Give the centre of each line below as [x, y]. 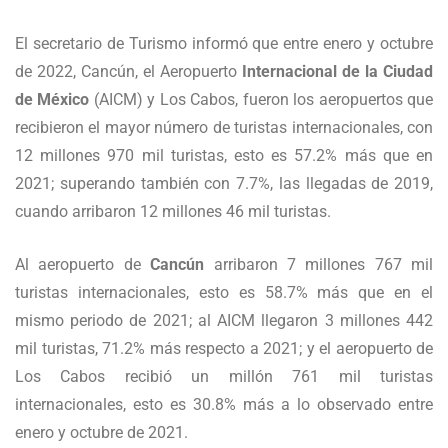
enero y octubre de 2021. [101, 433]
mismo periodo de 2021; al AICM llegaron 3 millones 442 [224, 321]
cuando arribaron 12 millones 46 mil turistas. [173, 212]
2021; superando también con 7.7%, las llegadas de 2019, [224, 184]
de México [52, 100]
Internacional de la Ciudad [337, 72]
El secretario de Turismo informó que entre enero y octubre [224, 44]
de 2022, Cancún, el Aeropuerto [128, 72]
